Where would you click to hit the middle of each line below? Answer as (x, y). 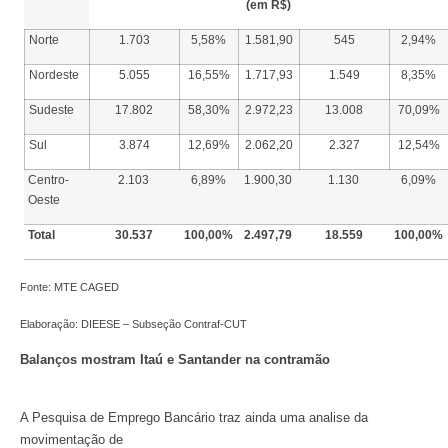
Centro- (49, 180)
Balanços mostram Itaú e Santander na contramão (175, 360)
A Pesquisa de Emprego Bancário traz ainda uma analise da (194, 418)
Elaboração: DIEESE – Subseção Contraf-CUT (133, 323)
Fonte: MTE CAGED (69, 287)
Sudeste (52, 110)
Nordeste (54, 75)
